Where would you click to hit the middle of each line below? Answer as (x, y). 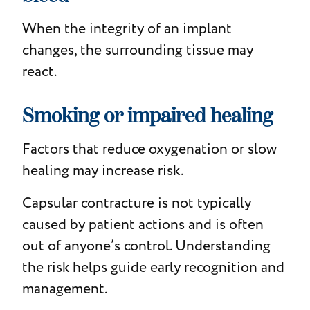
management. (64, 289)
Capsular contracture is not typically (136, 203)
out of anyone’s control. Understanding (146, 246)
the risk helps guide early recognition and (153, 267)
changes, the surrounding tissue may (137, 50)
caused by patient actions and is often (143, 224)
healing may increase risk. (102, 170)
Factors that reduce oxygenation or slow (149, 149)
